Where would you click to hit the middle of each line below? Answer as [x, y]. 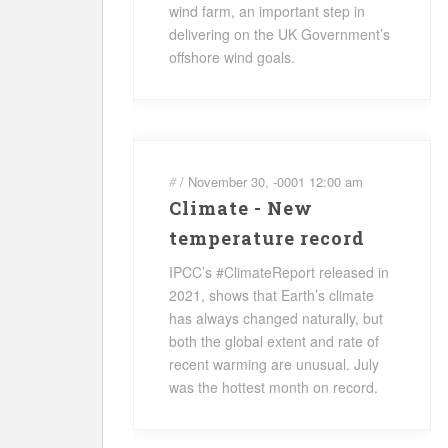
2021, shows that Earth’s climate [271, 295]
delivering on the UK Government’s [279, 34]
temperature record [267, 238]
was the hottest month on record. [273, 387]
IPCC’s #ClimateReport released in [279, 272]
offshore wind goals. [232, 57]
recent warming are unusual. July [274, 364]
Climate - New [241, 208]
